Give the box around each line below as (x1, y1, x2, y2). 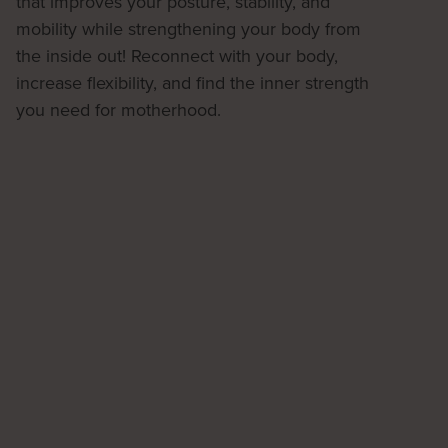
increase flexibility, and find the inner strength (16, 70, 369, 95)
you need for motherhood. (16, 97, 221, 122)
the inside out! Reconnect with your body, (16, 43, 338, 68)
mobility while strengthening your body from (16, 16, 361, 41)
